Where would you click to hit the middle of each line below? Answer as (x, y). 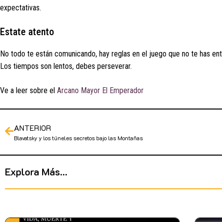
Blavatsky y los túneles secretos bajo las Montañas (78, 138)
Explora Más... (36, 171)
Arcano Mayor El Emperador (100, 90)
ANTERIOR (32, 128)
